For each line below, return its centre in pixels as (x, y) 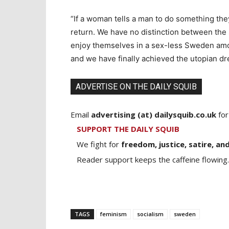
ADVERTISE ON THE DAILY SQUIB (136, 87)
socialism (150, 214)
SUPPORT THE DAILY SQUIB (128, 129)
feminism (113, 214)
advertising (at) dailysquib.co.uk (154, 115)
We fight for (99, 144)
